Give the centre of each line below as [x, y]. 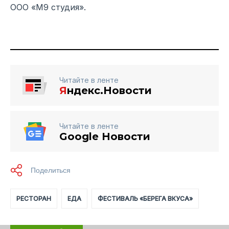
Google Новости [105, 137]
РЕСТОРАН [34, 199]
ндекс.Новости [109, 91]
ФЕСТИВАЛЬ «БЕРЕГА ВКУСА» [145, 199]
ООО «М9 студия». [48, 7]
